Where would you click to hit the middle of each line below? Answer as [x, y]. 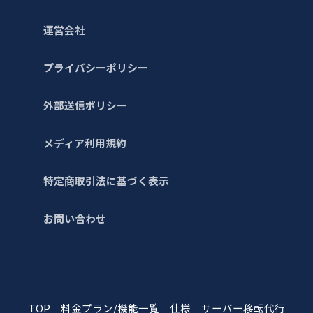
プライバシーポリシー [96, 67]
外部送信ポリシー [86, 105]
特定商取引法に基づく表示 [107, 180]
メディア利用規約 [85, 143]
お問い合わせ [75, 218]
